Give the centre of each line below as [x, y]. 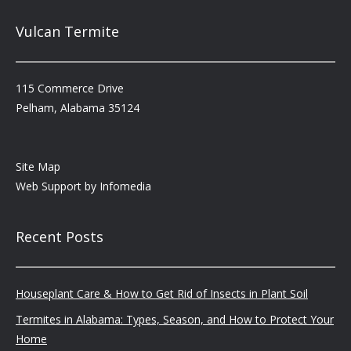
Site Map [38, 166]
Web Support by [58, 186]
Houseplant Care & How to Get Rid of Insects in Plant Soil [162, 293]
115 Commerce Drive [70, 88]
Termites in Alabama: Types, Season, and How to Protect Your [175, 319]
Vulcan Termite [67, 31]
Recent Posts [60, 237]
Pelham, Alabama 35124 [78, 108]
